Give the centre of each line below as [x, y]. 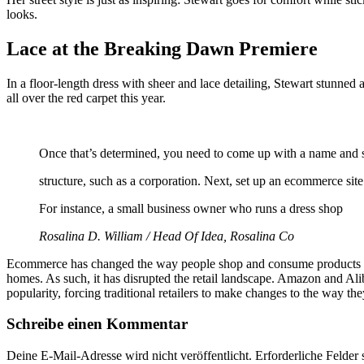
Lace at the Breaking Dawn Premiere [162, 48]
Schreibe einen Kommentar [97, 324]
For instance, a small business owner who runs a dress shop [191, 208]
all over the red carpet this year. [86, 97]
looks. [22, 14]
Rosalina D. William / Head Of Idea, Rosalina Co [167, 236]
